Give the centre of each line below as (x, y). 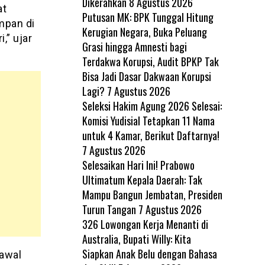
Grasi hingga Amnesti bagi (134, 46)
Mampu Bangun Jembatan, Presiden (152, 194)
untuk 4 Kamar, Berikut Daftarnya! (152, 135)
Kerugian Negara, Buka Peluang (144, 32)
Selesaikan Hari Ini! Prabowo (138, 165)
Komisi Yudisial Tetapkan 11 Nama (148, 120)
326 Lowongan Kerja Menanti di (145, 224)
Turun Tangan (109, 209)
